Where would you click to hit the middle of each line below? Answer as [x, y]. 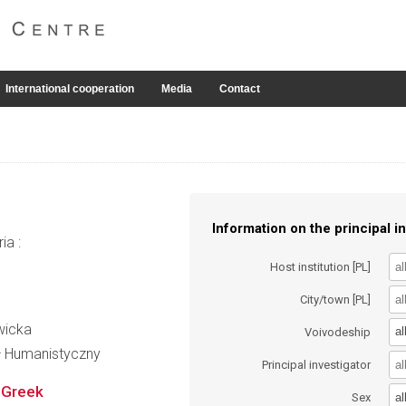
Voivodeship [338, 332]
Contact [240, 89]
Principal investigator [317, 365]
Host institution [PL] [321, 266]
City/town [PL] [336, 299]
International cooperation [70, 89]
